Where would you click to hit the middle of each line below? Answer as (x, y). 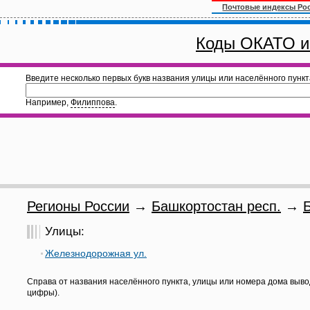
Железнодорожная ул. (96, 253)
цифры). (43, 293)
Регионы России (78, 206)
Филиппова (93, 102)
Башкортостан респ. (216, 206)
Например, (48, 102)
